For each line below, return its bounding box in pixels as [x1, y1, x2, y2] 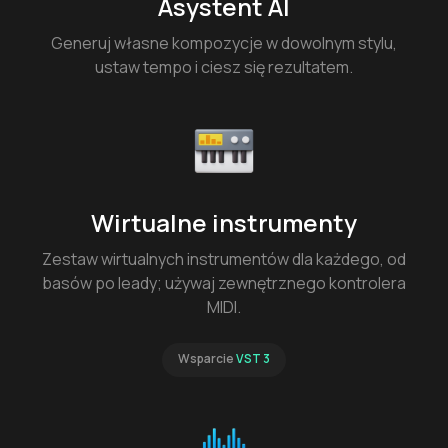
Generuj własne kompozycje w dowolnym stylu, [51, 32, 397, 55]
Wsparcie [178, 350, 234, 368]
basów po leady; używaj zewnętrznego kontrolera [42, 272, 406, 295]
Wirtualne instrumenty [91, 206, 357, 240]
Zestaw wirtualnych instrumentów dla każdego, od [42, 248, 406, 271]
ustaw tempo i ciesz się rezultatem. [95, 56, 353, 79]
